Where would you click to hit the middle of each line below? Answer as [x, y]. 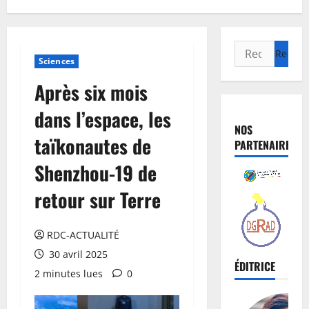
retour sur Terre [98, 200]
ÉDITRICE [255, 266]
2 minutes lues [69, 274]
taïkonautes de [93, 146]
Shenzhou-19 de [96, 173]
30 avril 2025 [77, 255]
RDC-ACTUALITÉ [83, 235]
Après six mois [91, 92]
